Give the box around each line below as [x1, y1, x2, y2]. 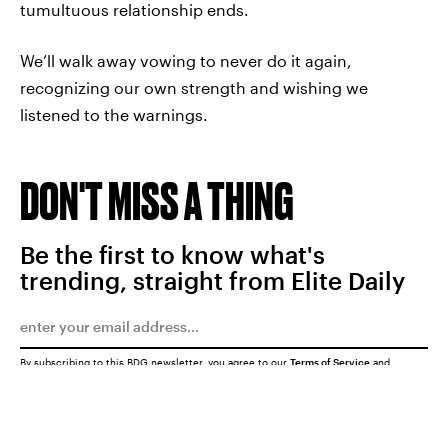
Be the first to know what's [20, 240, 325, 269]
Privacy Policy [20, 367, 89, 379]
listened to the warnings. [20, 105, 208, 124]
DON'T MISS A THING [20, 171, 294, 230]
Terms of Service [290, 356, 370, 368]
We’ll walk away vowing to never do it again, [20, 51, 352, 70]
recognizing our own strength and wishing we [20, 78, 368, 97]
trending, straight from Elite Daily [20, 266, 405, 295]
